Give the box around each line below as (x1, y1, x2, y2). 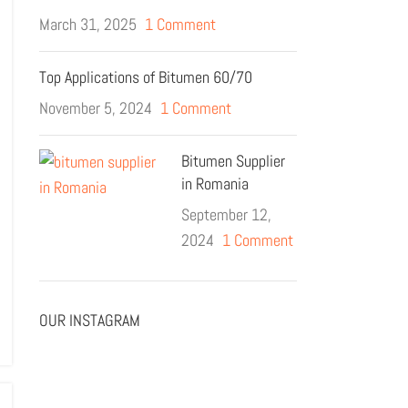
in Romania (181, 173, 250, 195)
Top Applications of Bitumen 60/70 (38, 66, 252, 88)
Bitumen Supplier (181, 150, 286, 172)
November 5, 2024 (38, 97, 152, 119)
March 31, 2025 (38, 14, 137, 36)
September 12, (181, 204, 272, 226)
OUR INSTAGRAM (38, 310, 140, 331)
